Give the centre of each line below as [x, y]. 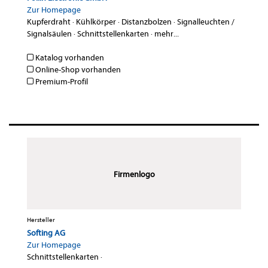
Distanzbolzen [147, 22]
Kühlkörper [96, 22]
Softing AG [46, 233]
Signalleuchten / [206, 22]
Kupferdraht [49, 22]
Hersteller [41, 220]
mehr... [167, 34]
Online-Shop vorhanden [77, 70]
